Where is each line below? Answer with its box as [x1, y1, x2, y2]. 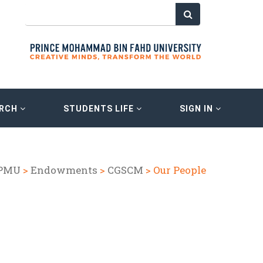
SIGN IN [180, 103, 215, 113]
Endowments [30, 163, 97, 177]
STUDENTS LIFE [63, 103, 136, 113]
